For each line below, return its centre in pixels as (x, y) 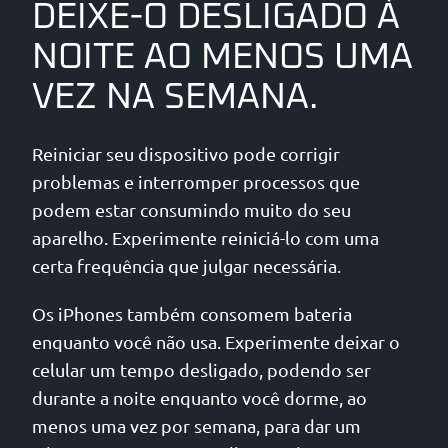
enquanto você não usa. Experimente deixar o (216, 342)
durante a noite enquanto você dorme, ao (199, 398)
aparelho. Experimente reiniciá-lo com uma (205, 238)
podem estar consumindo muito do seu (191, 210)
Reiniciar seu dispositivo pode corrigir (186, 154)
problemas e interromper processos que (196, 182)
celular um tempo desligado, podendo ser (201, 370)
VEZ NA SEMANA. (175, 97)
